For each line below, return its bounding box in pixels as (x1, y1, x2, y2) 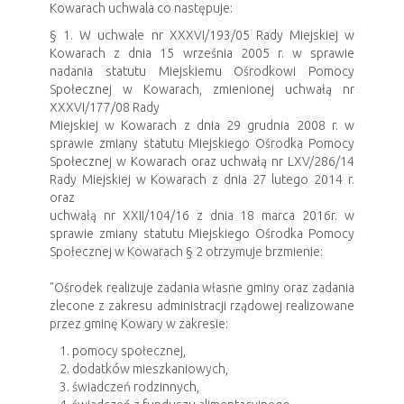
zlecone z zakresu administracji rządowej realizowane (50, 298, 354, 313)
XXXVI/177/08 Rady (50, 99, 160, 115)
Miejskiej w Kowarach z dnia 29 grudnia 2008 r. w (50, 117, 354, 133)
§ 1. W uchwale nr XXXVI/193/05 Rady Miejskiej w (50, 27, 354, 42)
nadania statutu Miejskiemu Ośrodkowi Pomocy (50, 63, 354, 78)
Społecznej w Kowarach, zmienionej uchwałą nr (50, 81, 354, 96)
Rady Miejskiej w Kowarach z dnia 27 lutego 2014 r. (50, 171, 354, 187)
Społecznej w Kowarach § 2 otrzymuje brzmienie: (50, 243, 323, 259)
